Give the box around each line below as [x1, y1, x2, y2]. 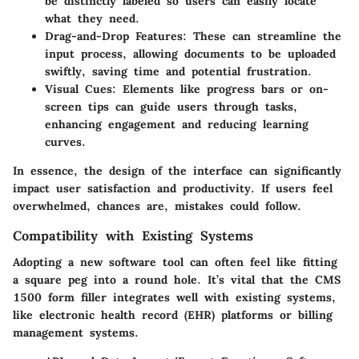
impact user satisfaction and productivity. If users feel [13, 181, 333, 196]
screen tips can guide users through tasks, [45, 99, 297, 115]
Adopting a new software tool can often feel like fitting [13, 254, 337, 269]
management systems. [13, 325, 139, 340]
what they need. [45, 11, 139, 26]
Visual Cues [45, 82, 112, 97]
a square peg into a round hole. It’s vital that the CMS [13, 272, 341, 287]
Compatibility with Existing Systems [13, 228, 253, 244]
